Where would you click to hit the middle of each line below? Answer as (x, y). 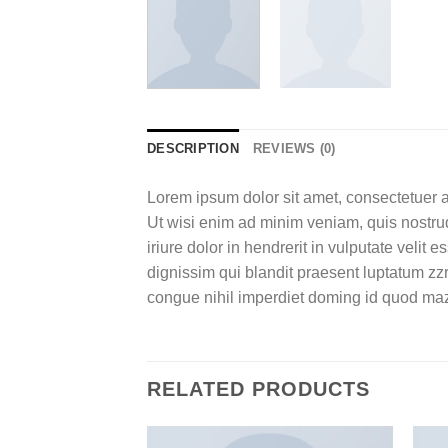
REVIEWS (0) (294, 148)
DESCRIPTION (193, 148)
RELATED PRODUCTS (258, 388)
